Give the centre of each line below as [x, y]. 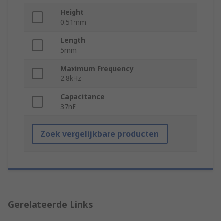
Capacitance [82, 97]
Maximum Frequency [97, 69]
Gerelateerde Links [51, 204]
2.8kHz [71, 78]
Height [72, 12]
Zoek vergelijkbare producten [100, 134]
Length [73, 40]
